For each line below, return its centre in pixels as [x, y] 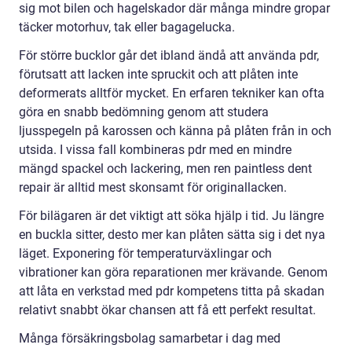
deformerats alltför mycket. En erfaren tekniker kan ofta [172, 93]
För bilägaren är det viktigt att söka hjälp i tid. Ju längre [171, 215]
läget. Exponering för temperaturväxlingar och [145, 253]
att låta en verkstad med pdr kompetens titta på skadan [172, 291]
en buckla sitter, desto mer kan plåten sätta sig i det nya [172, 234]
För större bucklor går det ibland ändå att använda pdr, [169, 55]
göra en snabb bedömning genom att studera [144, 112]
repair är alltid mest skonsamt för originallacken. [153, 187]
